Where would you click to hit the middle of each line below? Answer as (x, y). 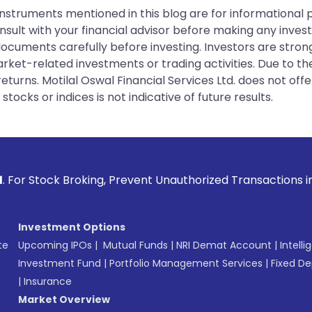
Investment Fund (60, 263)
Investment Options (72, 227)
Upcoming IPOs (55, 245)
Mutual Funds (135, 245)
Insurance (48, 281)
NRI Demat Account (224, 245)
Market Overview (64, 299)
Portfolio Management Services (186, 263)
